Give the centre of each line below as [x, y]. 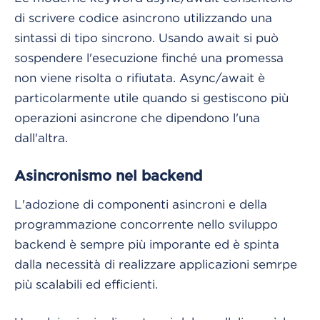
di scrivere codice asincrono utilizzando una [143, 17]
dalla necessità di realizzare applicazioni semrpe [156, 264]
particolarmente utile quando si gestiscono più [151, 97]
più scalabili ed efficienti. [88, 284]
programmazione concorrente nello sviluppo [146, 224]
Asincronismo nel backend [108, 176]
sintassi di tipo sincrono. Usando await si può [146, 37]
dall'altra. [41, 137]
